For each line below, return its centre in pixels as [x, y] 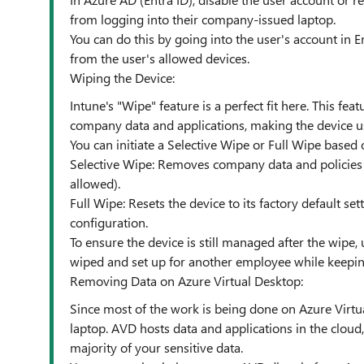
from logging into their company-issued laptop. [203, 19]
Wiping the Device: [122, 78]
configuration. [109, 222]
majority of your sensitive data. [156, 347]
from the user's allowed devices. [160, 58]
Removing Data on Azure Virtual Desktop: [186, 281]
